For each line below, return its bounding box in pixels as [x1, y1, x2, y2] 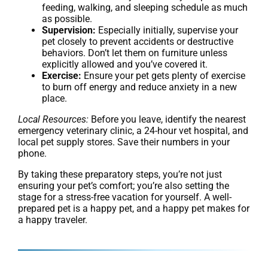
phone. [18, 148, 47, 160]
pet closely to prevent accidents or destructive [42, 36, 233, 48]
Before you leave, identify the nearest [89, 114, 246, 126]
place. [42, 93, 67, 105]
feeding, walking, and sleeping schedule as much [42, 2, 248, 14]
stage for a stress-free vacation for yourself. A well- [18, 191, 232, 203]
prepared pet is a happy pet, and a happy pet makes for [18, 203, 249, 215]
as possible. [42, 13, 92, 25]
